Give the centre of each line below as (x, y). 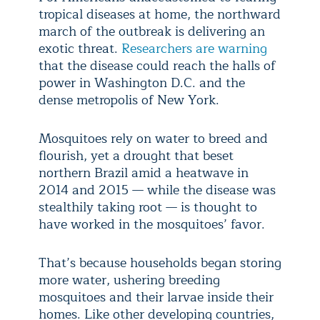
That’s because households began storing (160, 263)
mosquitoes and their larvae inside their (156, 297)
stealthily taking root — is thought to (148, 207)
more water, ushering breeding (129, 280)
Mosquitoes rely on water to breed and (153, 139)
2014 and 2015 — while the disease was (157, 190)
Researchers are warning (194, 49)
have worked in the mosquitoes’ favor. (152, 225)
